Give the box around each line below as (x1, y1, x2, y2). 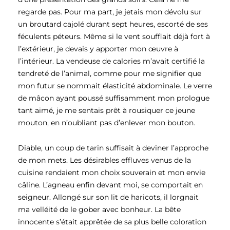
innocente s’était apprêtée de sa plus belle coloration (17, 217, 206, 226)
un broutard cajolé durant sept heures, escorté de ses (17, 20, 208, 29)
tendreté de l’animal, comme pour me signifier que (17, 69, 201, 79)
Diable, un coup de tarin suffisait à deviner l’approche (17, 143, 208, 152)
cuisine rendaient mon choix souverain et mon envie (17, 167, 205, 177)
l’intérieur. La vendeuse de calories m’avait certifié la (17, 56, 205, 66)
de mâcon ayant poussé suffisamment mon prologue (17, 93, 209, 103)
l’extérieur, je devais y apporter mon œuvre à (17, 44, 178, 54)
